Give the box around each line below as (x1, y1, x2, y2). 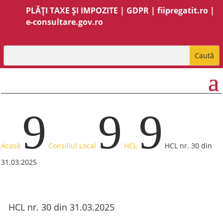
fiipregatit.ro (157, 5, 209, 16)
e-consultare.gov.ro (26, 16, 104, 27)
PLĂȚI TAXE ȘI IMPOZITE (26, 5, 118, 16)
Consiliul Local (48, 141, 97, 150)
